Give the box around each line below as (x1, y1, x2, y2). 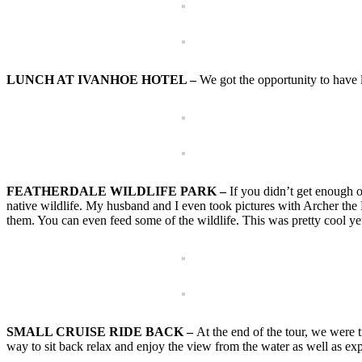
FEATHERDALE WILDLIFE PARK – (6, 184, 229, 199)
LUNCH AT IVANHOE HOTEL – (6, 73, 200, 87)
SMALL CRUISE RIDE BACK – (6, 325, 193, 339)
